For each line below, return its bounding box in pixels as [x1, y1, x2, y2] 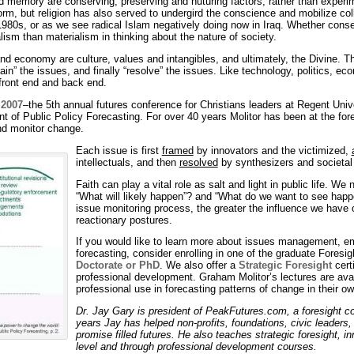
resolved [179, 156, 218, 168]
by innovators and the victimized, [193, 144, 352, 156]
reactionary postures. [75, 213, 172, 226]
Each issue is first [75, 144, 162, 156]
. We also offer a [159, 259, 239, 272]
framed [161, 144, 194, 156]
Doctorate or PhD [75, 259, 160, 272]
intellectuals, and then [75, 156, 179, 168]
